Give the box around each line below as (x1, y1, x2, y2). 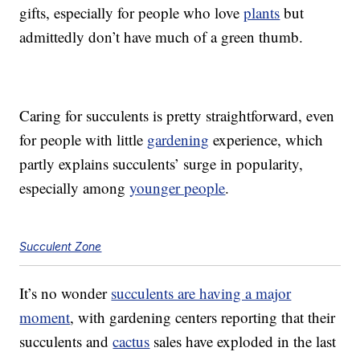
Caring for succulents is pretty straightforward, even (19, 105, 335, 126)
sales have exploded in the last (149, 331, 337, 352)
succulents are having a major (111, 283, 292, 304)
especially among (19, 178, 130, 198)
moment (19, 307, 71, 328)
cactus (112, 331, 150, 352)
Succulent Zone (19, 239, 102, 254)
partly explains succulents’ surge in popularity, (19, 153, 304, 174)
